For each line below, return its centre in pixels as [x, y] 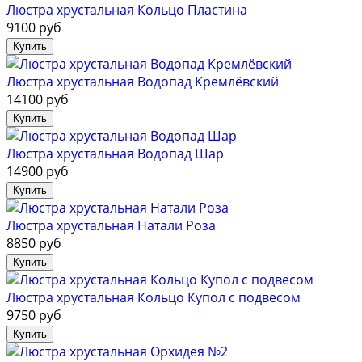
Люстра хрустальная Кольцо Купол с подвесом [154, 298]
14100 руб [38, 100]
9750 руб [34, 316]
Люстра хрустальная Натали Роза [111, 226]
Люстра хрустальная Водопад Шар [115, 154]
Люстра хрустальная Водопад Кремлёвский [143, 82]
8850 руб [34, 244]
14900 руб [38, 172]
